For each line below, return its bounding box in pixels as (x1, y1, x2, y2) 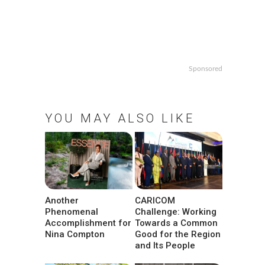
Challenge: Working (135, 206, 217, 218)
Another (45, 195, 79, 206)
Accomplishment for (45, 218, 131, 229)
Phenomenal (45, 206, 98, 218)
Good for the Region (135, 229, 221, 240)
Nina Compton (45, 229, 105, 240)
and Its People (135, 240, 196, 251)
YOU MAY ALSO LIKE (45, 111, 195, 125)
